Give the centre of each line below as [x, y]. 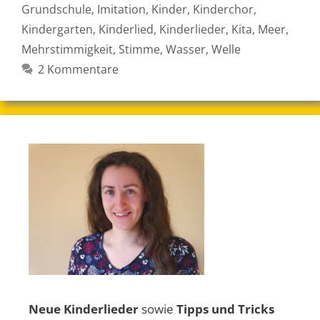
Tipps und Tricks [225, 309]
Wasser [186, 49]
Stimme [139, 49]
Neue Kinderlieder [84, 309]
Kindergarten [57, 29]
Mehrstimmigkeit [67, 49]
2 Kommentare [78, 69]
